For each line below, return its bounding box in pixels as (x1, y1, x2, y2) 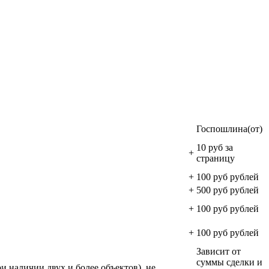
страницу (196, 153, 235, 163)
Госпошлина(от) (196, 123, 262, 134)
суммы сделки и (196, 256, 262, 267)
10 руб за (196, 142, 233, 153)
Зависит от (196, 246, 241, 256)
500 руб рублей (196, 184, 259, 195)
